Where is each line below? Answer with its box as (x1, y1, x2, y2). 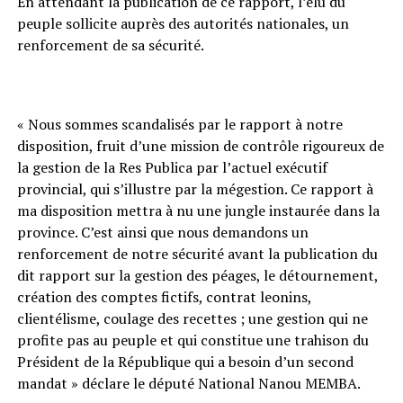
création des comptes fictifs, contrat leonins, (16, 286, 311, 307)
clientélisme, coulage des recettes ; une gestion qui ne (16, 308, 368, 328)
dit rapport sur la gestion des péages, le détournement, (16, 264, 378, 285)
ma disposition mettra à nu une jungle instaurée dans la (16, 200, 380, 220)
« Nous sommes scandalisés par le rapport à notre (16, 113, 343, 134)
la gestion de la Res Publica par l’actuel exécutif (16, 157, 327, 177)
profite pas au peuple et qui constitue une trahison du (16, 329, 369, 350)
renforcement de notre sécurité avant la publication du (16, 243, 378, 264)
